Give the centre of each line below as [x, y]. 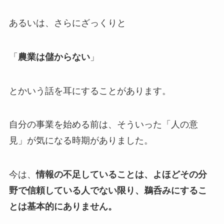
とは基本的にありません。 [63, 207]
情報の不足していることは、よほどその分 [121, 175]
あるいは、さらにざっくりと [67, 23]
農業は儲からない [54, 57]
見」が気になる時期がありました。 [81, 141]
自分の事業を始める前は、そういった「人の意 [103, 125]
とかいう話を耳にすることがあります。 [90, 91]
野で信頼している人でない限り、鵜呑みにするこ [108, 191]
